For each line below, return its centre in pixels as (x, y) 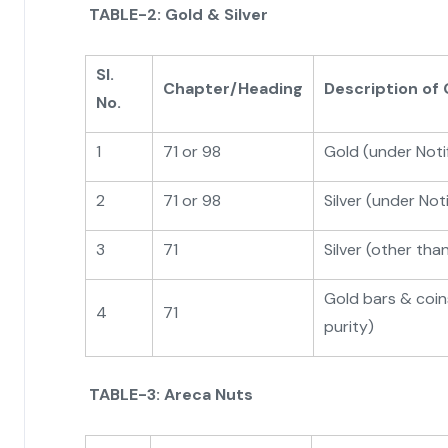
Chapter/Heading (233, 88)
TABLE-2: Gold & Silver (178, 14)
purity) (349, 326)
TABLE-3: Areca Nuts (171, 394)
